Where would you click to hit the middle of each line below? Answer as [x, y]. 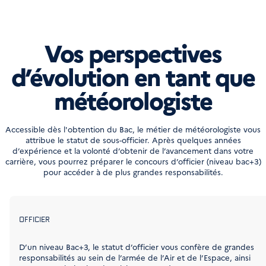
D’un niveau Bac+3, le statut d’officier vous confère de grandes [137, 246]
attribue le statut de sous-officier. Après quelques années [133, 140]
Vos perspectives [133, 52]
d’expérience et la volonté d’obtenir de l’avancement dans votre [133, 150]
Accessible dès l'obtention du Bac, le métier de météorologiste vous [133, 129]
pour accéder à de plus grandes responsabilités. [133, 172]
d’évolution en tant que [133, 76]
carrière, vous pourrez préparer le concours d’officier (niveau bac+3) [133, 161]
